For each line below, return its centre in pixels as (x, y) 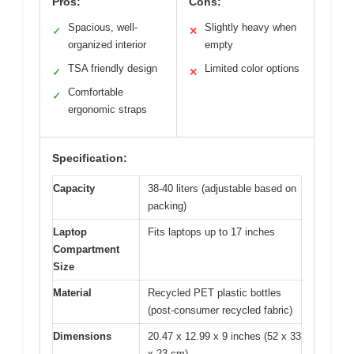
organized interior (107, 44)
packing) (167, 205)
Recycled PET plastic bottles (215, 292)
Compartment (86, 249)
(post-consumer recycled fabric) (220, 310)
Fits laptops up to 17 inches (211, 232)
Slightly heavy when (250, 27)
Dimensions (82, 336)
